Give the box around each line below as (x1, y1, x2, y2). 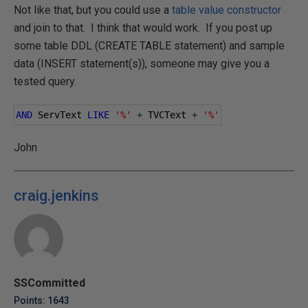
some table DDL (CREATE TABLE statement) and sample (14, 39, 285, 52)
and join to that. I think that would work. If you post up (14, 21, 272, 34)
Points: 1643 (14, 295, 69, 306)
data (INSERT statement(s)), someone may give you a (14, 57, 269, 70)
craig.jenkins (14, 187, 99, 204)
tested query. (14, 75, 76, 88)
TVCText (142, 109, 192, 120)
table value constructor (172, 3, 281, 16)
